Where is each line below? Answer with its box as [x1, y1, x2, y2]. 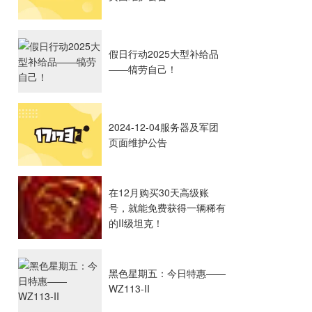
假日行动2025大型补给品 [109, 47, 219, 61]
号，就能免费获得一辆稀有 [109, 201, 226, 215]
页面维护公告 [109, 135, 167, 150]
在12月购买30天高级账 [109, 185, 209, 200]
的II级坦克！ [109, 216, 163, 231]
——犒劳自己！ [109, 62, 177, 77]
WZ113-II [109, 281, 150, 296]
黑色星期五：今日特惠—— [109, 266, 226, 281]
